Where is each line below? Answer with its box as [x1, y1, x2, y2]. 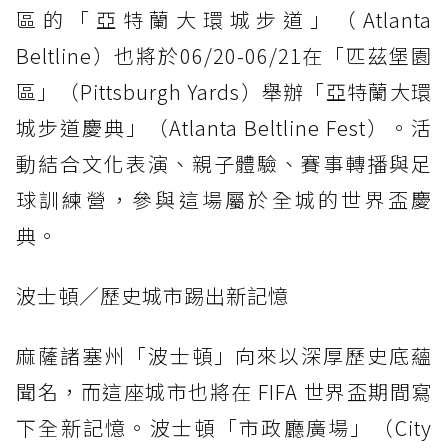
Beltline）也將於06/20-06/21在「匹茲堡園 [16, 40, 432, 70]
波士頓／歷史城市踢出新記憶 [16, 280, 289, 310]
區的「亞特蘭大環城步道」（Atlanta [16, 4, 432, 34]
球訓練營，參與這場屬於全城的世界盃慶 [16, 184, 432, 214]
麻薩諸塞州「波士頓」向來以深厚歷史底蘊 [16, 340, 432, 370]
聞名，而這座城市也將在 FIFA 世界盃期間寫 [16, 376, 432, 406]
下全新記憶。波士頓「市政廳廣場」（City [16, 412, 432, 442]
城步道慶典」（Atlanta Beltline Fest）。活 [16, 112, 432, 142]
